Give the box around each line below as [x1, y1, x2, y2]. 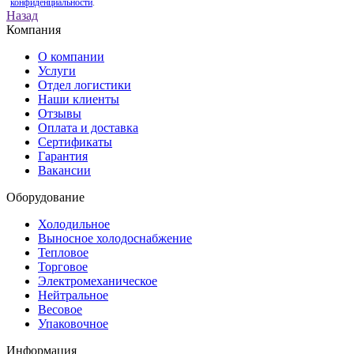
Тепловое [38, 245, 88, 259]
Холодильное [38, 217, 110, 231]
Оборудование [6, 190, 85, 204]
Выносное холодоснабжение [38, 231, 192, 245]
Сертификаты [38, 134, 112, 149]
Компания [6, 22, 61, 36]
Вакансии [38, 163, 91, 177]
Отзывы [38, 106, 81, 120]
